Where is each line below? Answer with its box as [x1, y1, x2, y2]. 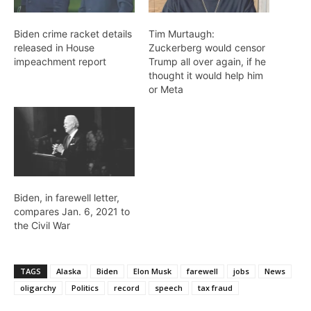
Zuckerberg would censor [149, 42, 265, 54]
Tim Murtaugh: [149, 28, 215, 40]
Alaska [56, 265, 81, 276]
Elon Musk [133, 265, 171, 276]
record [114, 282, 140, 293]
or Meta [149, 83, 183, 96]
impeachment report [14, 56, 106, 68]
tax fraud [198, 282, 233, 293]
